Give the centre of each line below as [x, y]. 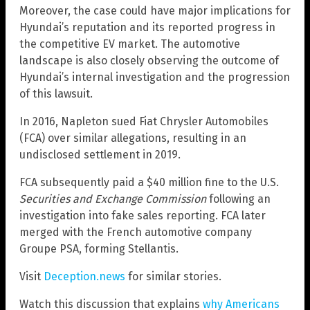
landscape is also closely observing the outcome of [149, 60]
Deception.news [84, 276]
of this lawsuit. [56, 93]
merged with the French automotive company [136, 232]
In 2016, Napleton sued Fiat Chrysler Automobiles [144, 121]
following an [238, 199]
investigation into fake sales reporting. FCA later [143, 215]
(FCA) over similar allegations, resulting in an [133, 138]
